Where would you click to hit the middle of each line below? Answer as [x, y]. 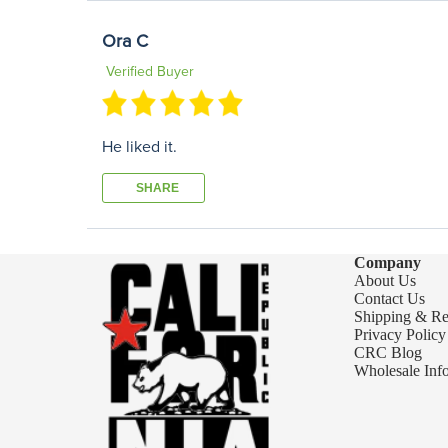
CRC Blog [388, 353]
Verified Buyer [148, 71]
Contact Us [389, 299]
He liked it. [139, 147]
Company [387, 263]
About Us [385, 281]
